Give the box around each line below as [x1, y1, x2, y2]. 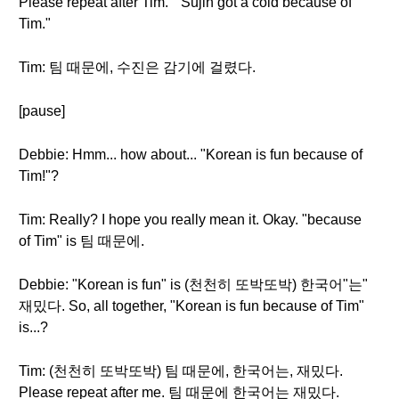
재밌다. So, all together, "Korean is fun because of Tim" [19, 298, 364, 313]
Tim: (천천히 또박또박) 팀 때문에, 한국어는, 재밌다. [19, 363, 343, 379]
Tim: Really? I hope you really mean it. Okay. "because [19, 212, 362, 227]
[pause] [19, 103, 65, 118]
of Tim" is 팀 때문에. [19, 233, 144, 248]
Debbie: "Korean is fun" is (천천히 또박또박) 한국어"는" [19, 277, 368, 292]
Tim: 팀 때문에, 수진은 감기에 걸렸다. [19, 60, 256, 75]
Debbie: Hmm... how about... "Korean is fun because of [19, 147, 362, 162]
